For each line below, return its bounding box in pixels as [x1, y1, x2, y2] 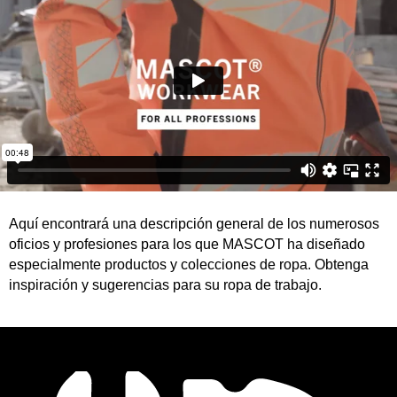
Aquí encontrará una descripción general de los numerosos [9, 216, 379, 231]
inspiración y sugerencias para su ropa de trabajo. [9, 277, 322, 292]
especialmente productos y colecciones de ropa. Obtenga [9, 257, 369, 272]
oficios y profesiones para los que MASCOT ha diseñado [9, 237, 365, 252]
